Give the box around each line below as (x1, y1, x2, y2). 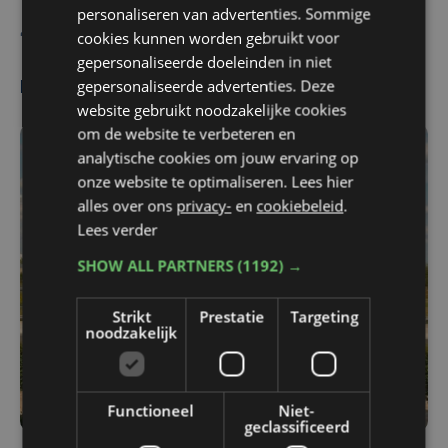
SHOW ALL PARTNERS (77, 255, 238, 275)
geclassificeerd (244, 416, 350, 436)
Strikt (111, 306, 151, 326)
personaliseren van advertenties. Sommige (77, 3, 371, 23)
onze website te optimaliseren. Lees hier (77, 171, 354, 191)
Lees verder (77, 219, 158, 239)
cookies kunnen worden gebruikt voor (77, 27, 340, 47)
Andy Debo (38, 22, 116, 39)
